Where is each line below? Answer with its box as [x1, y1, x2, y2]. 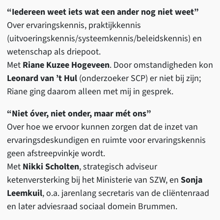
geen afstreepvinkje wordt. [6, 147, 105, 160]
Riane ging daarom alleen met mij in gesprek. [6, 85, 173, 98]
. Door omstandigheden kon [109, 58, 213, 71]
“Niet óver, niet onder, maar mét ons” [6, 107, 151, 120]
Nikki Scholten [22, 160, 79, 173]
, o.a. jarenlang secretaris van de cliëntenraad [42, 187, 209, 199]
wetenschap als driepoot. [6, 45, 101, 58]
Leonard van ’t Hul [6, 72, 77, 84]
